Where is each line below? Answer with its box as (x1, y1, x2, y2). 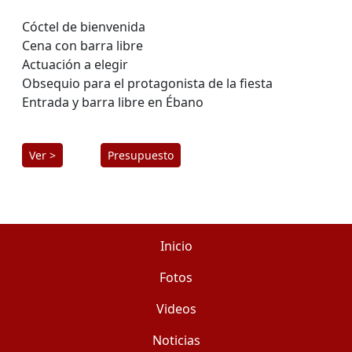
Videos (156, 299, 196, 317)
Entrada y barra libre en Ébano (22, 93, 203, 111)
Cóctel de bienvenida (22, 17, 145, 35)
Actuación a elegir (22, 55, 128, 73)
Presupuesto (108, 147, 174, 163)
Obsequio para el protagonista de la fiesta (22, 74, 273, 92)
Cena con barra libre (22, 36, 143, 54)
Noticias (152, 331, 200, 349)
